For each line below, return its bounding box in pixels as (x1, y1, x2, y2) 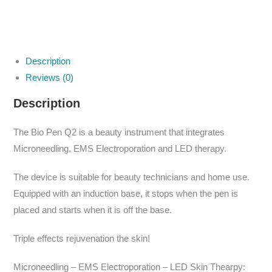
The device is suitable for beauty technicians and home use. (13, 172, 250, 182)
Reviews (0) (25, 72, 74, 83)
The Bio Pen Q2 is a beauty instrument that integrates (13, 127, 225, 137)
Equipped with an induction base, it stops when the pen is (13, 188, 239, 199)
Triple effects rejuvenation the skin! (13, 233, 151, 243)
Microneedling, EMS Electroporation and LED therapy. (13, 143, 227, 154)
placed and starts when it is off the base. (13, 205, 172, 215)
